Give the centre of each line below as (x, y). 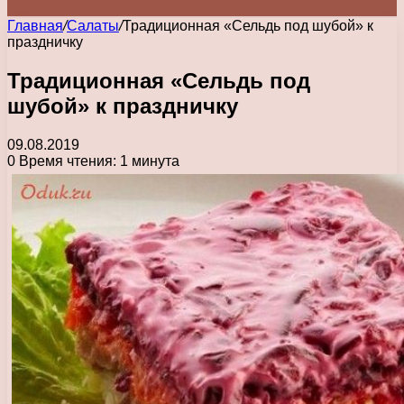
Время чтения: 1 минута (97, 161)
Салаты (93, 26)
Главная (35, 26)
